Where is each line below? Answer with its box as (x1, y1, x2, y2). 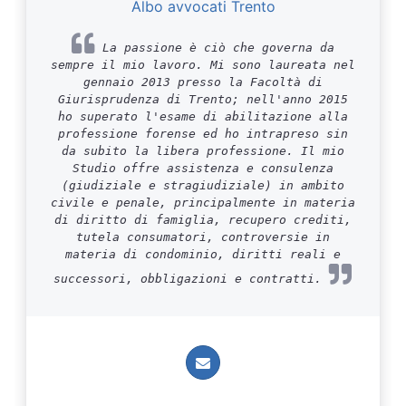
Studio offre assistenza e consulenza (72, 161, 333, 175)
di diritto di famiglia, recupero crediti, (54, 213, 352, 227)
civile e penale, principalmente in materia (51, 196, 355, 209)
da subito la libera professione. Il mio (62, 144, 344, 158)
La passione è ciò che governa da (95, 41, 334, 54)
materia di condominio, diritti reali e (65, 247, 341, 261)
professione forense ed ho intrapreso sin (58, 127, 348, 140)
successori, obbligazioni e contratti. (53, 272, 329, 285)
